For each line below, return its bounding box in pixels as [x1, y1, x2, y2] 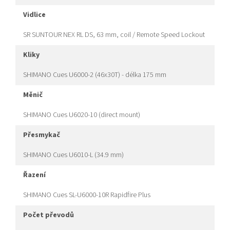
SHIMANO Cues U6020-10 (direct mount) [23, 110, 140, 121]
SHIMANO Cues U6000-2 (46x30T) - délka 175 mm [23, 70, 166, 81]
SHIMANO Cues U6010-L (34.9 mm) [23, 150, 124, 161]
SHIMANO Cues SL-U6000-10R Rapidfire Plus [23, 190, 150, 201]
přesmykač [28, 130, 60, 141]
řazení [28, 170, 46, 181]
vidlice [27, 10, 46, 21]
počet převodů [28, 210, 74, 221]
